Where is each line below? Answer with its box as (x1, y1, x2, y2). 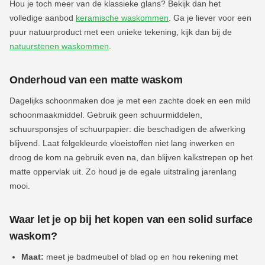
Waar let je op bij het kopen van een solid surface (9, 214, 253, 226)
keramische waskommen (76, 14, 169, 23)
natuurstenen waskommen (9, 42, 109, 51)
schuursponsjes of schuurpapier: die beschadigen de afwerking (9, 125, 245, 134)
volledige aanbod (9, 14, 76, 23)
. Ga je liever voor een (169, 14, 251, 23)
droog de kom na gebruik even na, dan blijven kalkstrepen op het (9, 153, 253, 163)
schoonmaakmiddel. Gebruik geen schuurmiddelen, (9, 111, 202, 120)
